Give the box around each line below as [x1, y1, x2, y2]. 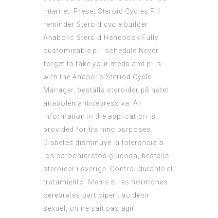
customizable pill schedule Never [43, 47, 159, 55]
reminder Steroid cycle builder [43, 20, 148, 29]
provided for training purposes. [43, 126, 153, 134]
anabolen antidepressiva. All [43, 99, 142, 108]
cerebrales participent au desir [43, 191, 150, 200]
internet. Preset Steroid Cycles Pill [43, 7, 161, 16]
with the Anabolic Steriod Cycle [43, 73, 152, 81]
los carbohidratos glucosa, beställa [43, 152, 169, 160]
